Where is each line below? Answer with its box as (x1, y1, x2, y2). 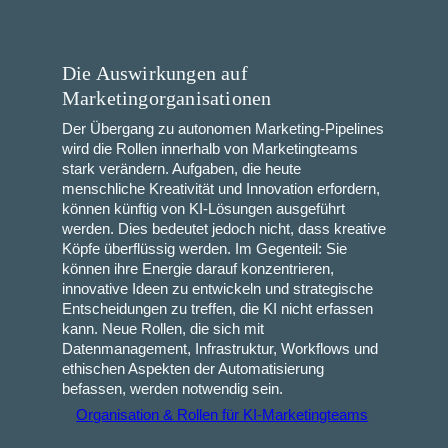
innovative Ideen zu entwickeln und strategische (61, 281, 373, 298)
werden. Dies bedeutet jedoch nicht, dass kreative (61, 221, 386, 238)
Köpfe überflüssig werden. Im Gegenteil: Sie (61, 241, 347, 258)
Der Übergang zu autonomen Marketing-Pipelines (61, 121, 384, 138)
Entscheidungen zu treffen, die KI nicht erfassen (61, 301, 373, 318)
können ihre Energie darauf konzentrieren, (61, 261, 334, 278)
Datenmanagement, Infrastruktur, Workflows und (61, 341, 378, 358)
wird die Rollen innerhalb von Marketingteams (61, 141, 358, 158)
